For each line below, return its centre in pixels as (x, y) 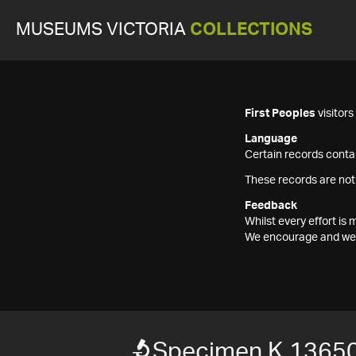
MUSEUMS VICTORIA (103, 30)
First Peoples (280, 114)
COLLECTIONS (251, 30)
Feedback (271, 206)
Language (271, 139)
